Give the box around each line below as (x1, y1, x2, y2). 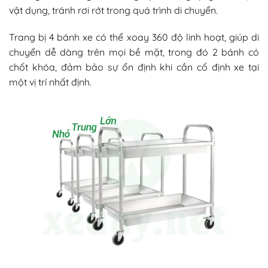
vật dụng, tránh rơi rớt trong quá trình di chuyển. (9, 4, 218, 16)
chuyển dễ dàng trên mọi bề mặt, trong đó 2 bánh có (9, 46, 259, 59)
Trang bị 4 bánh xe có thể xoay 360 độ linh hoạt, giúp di (9, 31, 259, 44)
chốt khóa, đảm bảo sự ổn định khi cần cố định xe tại (9, 61, 259, 74)
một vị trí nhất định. (9, 76, 92, 89)
